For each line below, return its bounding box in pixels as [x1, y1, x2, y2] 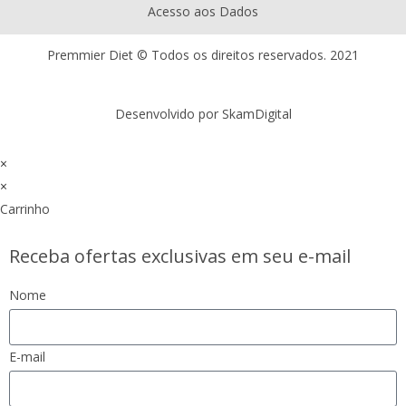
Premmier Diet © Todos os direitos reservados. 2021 [47, 45, 359, 63]
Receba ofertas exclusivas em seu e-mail [9, 243, 351, 268]
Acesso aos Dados [148, 2, 258, 20]
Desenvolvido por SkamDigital [114, 104, 292, 122]
